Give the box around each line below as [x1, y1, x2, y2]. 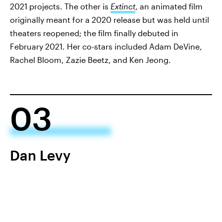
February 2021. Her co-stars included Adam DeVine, [10, 42, 202, 52]
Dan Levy [10, 147, 70, 164]
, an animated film [135, 1, 203, 11]
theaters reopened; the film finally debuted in [10, 28, 178, 38]
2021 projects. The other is [10, 1, 111, 11]
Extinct [111, 1, 135, 11]
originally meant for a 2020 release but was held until [10, 15, 209, 25]
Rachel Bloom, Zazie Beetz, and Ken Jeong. [10, 55, 171, 65]
